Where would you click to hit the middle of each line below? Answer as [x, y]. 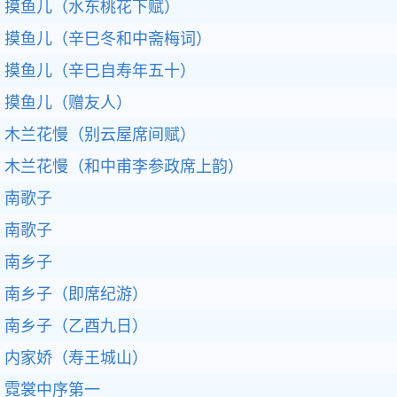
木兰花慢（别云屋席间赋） [100, 135]
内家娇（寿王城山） [76, 358]
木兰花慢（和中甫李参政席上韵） [124, 167]
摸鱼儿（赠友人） [68, 103]
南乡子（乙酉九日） [76, 326]
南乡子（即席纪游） [76, 294]
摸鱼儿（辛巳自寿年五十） [100, 71]
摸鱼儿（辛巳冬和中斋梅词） [108, 39]
